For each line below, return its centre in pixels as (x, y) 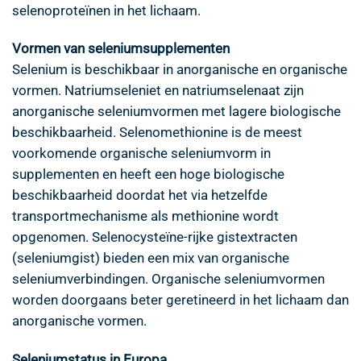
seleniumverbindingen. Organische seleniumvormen (168, 279)
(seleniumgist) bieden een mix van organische (151, 258)
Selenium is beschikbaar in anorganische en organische (180, 70)
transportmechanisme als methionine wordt (145, 216)
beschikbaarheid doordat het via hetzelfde (140, 195)
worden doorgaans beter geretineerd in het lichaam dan (180, 300)
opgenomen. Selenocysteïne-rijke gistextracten (155, 237)
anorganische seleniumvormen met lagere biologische (176, 112)
